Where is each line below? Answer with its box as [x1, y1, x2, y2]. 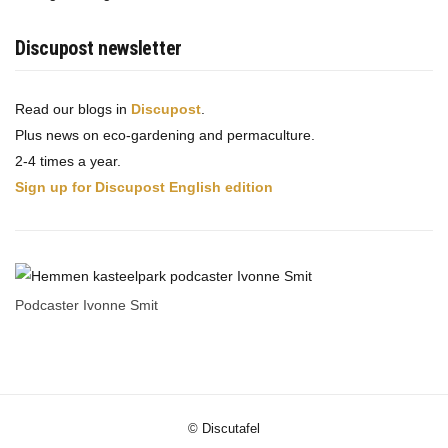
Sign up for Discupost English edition [15, 179, 273, 196]
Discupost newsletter [15, 36, 182, 61]
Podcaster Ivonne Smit [15, 296, 158, 313]
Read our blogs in [15, 101, 131, 118]
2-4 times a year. [15, 153, 121, 170]
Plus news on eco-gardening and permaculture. [15, 127, 315, 144]
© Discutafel [188, 420, 260, 436]
